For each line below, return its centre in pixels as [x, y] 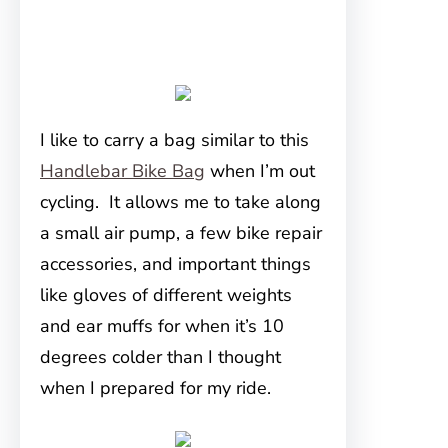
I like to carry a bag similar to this [174, 140]
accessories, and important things [175, 264]
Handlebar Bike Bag [122, 171]
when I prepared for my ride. [155, 388]
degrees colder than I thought [160, 357]
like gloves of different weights [166, 295]
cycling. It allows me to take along [180, 202]
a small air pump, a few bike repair [181, 233]
